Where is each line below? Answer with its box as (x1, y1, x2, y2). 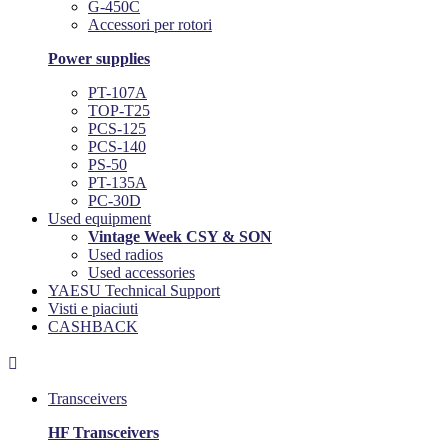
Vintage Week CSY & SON (88, 228, 272, 246)
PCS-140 (88, 138, 146, 156)
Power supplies (48, 50, 150, 68)
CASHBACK (48, 318, 138, 336)
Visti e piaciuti (48, 300, 138, 318)
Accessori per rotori (88, 16, 212, 34)
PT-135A (88, 174, 147, 192)
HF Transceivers (48, 424, 159, 442)
